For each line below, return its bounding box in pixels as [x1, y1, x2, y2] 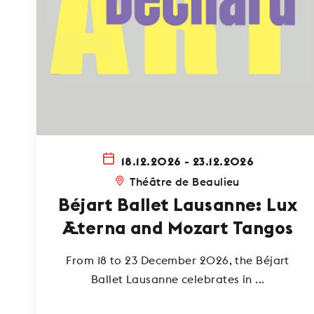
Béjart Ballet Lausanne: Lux [57, 196, 298, 215]
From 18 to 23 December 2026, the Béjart [66, 253, 289, 268]
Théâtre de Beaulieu [130, 175, 240, 189]
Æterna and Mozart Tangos [62, 219, 294, 238]
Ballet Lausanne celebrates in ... [90, 272, 265, 287]
